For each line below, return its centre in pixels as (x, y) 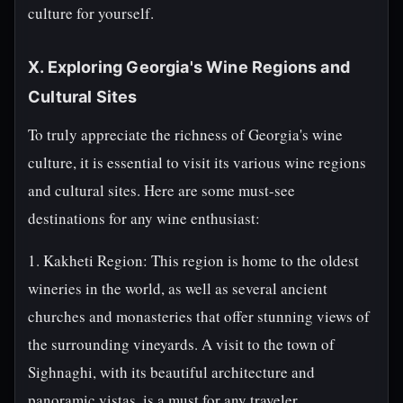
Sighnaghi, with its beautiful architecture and (171, 372)
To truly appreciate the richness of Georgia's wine (185, 134)
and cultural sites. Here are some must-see (161, 190)
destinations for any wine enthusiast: (144, 218)
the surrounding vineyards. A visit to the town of (181, 344)
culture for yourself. (91, 13)
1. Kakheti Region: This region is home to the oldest (193, 260)
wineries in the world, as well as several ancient (178, 288)
